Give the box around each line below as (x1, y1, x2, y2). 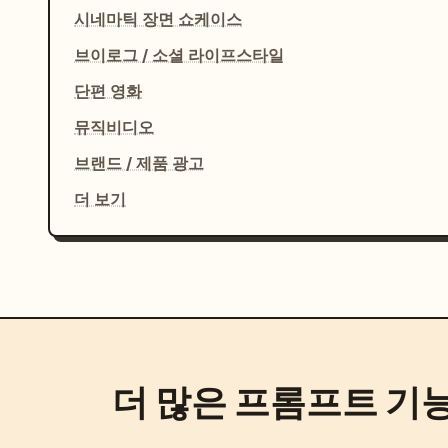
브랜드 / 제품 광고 (74, 153, 204, 174)
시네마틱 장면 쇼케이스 (74, 9, 242, 30)
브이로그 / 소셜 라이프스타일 (74, 45, 284, 66)
